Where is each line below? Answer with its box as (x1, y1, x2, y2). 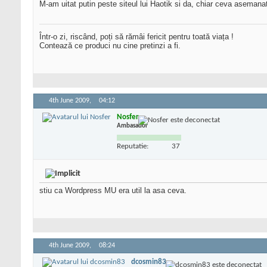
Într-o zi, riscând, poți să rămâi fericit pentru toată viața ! (39, 32, 234, 42)
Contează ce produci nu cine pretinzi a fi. (39, 41, 181, 51)
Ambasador (117, 122, 148, 129)
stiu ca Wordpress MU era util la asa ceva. (39, 186, 187, 195)
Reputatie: (117, 142, 148, 150)
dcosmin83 (131, 257, 166, 266)
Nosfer (117, 113, 139, 121)
